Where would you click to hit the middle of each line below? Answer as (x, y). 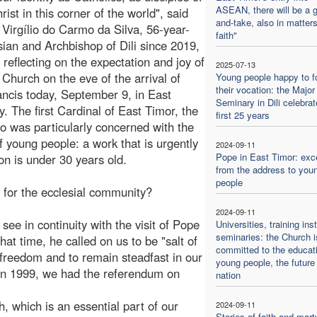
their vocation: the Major (265, 89)
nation (228, 275)
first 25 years (242, 115)
